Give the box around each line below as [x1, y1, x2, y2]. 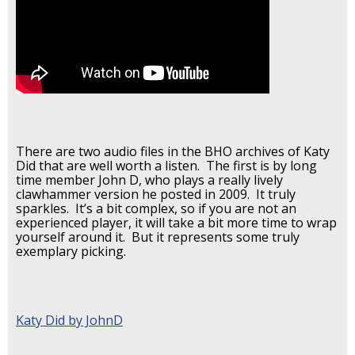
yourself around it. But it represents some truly [16, 227, 300, 246]
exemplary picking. [16, 242, 126, 260]
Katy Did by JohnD [16, 311, 123, 329]
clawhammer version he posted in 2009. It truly [16, 185, 296, 203]
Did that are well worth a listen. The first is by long [16, 156, 317, 174]
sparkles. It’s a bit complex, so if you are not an [16, 199, 296, 217]
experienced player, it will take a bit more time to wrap [16, 213, 337, 231]
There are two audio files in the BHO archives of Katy [16, 142, 330, 160]
